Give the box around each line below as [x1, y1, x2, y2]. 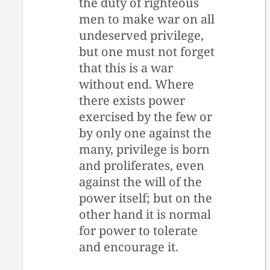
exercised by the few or [79, 108, 213, 125]
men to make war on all [79, 10, 215, 27]
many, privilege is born [79, 140, 210, 157]
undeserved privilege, [79, 27, 204, 43]
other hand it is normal [79, 206, 212, 222]
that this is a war [79, 59, 174, 76]
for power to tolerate [79, 222, 198, 239]
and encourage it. [79, 238, 179, 255]
